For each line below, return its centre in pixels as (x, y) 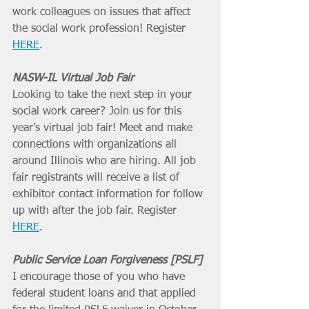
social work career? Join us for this (99, 111)
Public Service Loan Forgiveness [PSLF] (107, 260)
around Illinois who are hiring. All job (106, 161)
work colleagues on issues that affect (103, 12)
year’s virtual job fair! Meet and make (104, 128)
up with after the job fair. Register (96, 211)
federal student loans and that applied (106, 293)
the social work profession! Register (101, 29)
